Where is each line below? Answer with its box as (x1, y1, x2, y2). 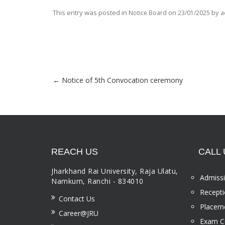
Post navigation (53, 85, 121, 97)
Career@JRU (59, 208, 98, 218)
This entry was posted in (53, 8, 129, 17)
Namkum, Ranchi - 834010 (51, 176, 144, 186)
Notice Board (129, 8, 167, 17)
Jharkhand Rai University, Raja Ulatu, (51, 166, 178, 176)
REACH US (51, 147, 98, 157)
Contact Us (59, 194, 95, 204)
